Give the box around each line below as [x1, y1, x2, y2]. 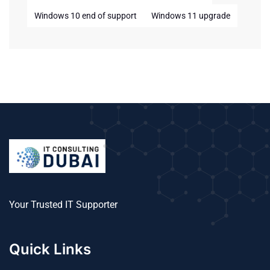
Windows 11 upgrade [151, 11, 230, 20]
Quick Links [9, 240, 91, 258]
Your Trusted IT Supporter [9, 198, 118, 210]
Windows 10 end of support [34, 11, 137, 20]
